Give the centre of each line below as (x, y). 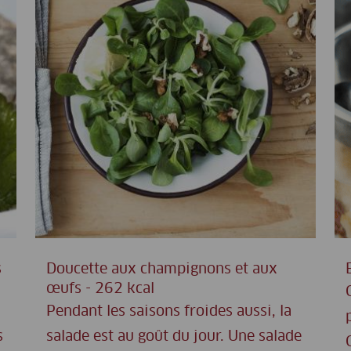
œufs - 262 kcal (100, 289)
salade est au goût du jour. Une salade (174, 337)
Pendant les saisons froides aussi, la (169, 312)
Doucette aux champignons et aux (162, 270)
